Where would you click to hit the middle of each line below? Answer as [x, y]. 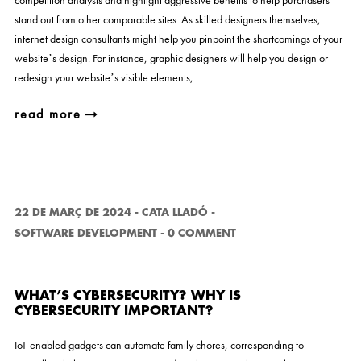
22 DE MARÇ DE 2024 [73, 212]
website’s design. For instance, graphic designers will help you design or [171, 58]
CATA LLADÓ [174, 212]
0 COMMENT [201, 233]
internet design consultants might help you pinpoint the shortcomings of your [178, 39]
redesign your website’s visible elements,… [108, 77]
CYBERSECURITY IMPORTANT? [114, 311]
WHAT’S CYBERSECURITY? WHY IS [127, 296]
